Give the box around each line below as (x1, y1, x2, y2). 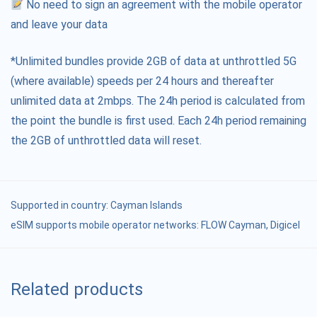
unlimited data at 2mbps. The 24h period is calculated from (11, 94, 305, 108)
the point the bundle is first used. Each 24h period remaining (11, 114, 306, 128)
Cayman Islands (110, 200, 183, 212)
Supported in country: (11, 200, 110, 212)
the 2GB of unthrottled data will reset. (11, 134, 202, 148)
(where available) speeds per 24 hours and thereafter (11, 74, 274, 88)
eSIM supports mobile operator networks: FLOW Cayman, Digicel (11, 219, 300, 231)
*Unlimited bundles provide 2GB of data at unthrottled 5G (11, 54, 296, 69)
